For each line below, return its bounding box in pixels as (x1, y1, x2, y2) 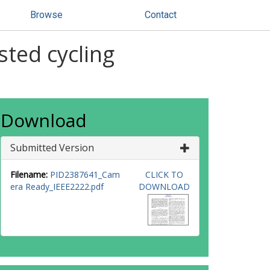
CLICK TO (145, 169, 183, 180)
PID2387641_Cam (50, 169, 120, 180)
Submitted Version (10, 141, 94, 154)
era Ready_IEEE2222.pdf (10, 181, 104, 192)
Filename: (10, 169, 48, 180)
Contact (145, 9, 177, 20)
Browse (30, 9, 63, 20)
